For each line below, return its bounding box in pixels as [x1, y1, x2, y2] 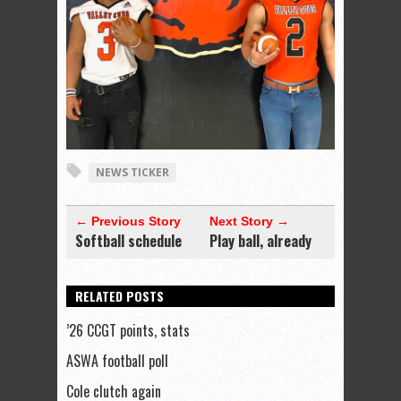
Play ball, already [209, 230, 311, 252]
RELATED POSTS [75, 286, 164, 306]
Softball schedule [75, 230, 182, 252]
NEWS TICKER [96, 165, 169, 181]
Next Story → [209, 214, 289, 229]
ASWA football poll [66, 350, 168, 372]
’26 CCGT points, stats [66, 320, 190, 342]
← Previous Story [75, 214, 181, 229]
